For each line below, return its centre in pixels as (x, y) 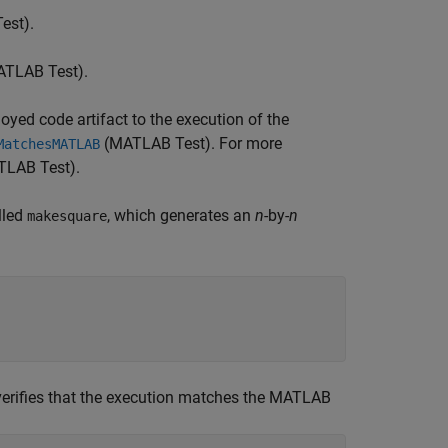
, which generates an (181, 215)
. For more (246, 143)
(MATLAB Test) (155, 143)
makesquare (67, 216)
